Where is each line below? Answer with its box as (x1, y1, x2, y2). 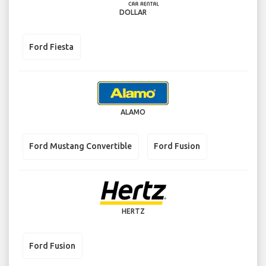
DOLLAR (119, 8, 147, 17)
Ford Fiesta (29, 42, 74, 52)
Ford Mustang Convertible (29, 141, 132, 151)
